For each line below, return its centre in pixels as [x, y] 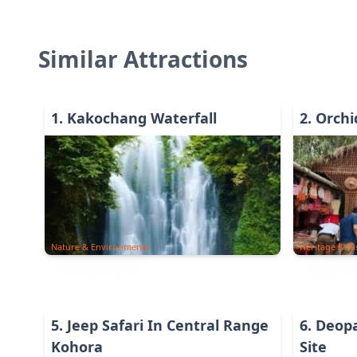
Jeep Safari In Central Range [168, 325]
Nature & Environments [100, 247]
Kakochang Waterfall [142, 118]
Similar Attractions [143, 59]
